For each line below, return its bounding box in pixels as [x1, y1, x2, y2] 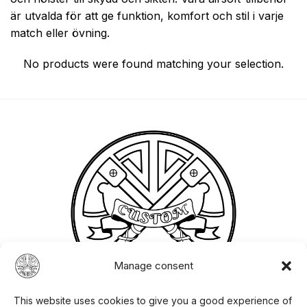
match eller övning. [10, 25, 110, 40]
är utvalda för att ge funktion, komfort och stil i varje [10, 8, 284, 23]
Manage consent [114, 259, 193, 273]
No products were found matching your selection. [23, 57, 284, 71]
